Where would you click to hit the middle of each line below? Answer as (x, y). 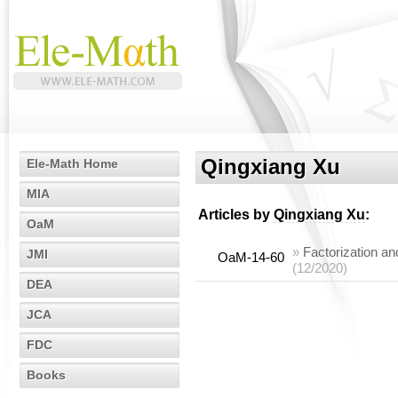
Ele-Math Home (72, 163)
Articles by (236, 215)
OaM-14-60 (251, 257)
